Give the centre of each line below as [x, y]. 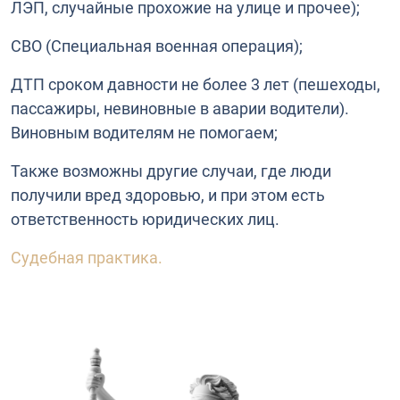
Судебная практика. [88, 257]
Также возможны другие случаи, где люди [171, 171]
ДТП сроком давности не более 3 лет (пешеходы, [196, 84]
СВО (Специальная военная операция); [157, 46]
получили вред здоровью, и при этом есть [168, 195]
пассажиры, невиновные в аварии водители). [180, 108]
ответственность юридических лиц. [145, 219]
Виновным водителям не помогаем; [144, 132]
